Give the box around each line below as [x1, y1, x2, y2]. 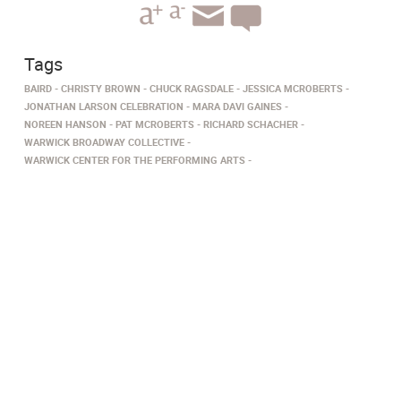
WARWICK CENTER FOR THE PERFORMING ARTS [24, 153, 245, 167]
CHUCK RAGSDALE [149, 81, 234, 96]
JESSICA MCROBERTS [243, 81, 343, 96]
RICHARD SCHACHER [203, 117, 298, 132]
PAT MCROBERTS [115, 117, 194, 132]
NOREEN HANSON [24, 117, 107, 132]
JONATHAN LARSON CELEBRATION [24, 99, 183, 114]
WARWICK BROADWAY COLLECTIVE [24, 135, 184, 149]
